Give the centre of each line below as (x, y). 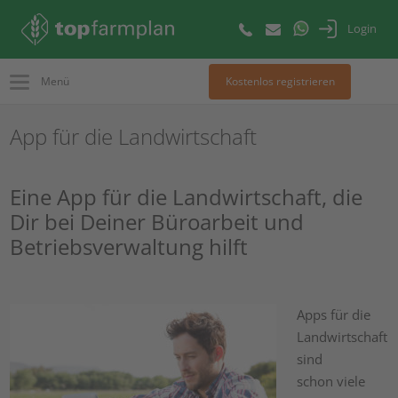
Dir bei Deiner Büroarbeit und (157, 222)
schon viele (330, 381)
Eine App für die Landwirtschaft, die (187, 197)
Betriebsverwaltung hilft (129, 247)
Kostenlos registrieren (280, 81)
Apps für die (333, 314)
